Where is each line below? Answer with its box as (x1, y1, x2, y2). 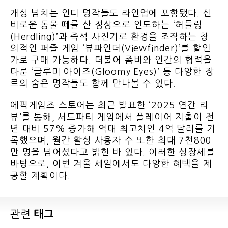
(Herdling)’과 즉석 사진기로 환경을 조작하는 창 (10, 32, 209, 42)
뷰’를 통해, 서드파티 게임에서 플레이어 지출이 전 (10, 112, 215, 122)
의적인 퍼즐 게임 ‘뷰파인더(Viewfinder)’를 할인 (10, 44, 211, 53)
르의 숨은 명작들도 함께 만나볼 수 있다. (10, 79, 194, 89)
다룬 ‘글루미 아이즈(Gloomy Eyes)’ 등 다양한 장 (10, 67, 214, 77)
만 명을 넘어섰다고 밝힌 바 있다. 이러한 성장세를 (10, 148, 215, 157)
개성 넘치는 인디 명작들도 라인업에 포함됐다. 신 (10, 9, 212, 18)
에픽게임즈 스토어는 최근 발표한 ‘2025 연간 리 (10, 101, 209, 110)
